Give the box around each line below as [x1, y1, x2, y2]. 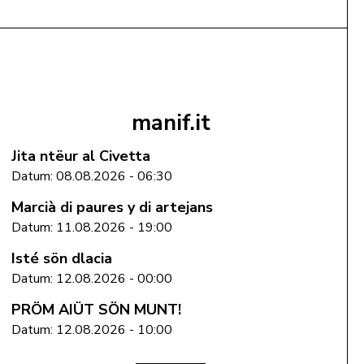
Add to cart [132, 11, 210, 32]
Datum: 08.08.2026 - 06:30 [11, 167, 172, 185]
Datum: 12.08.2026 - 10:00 [11, 320, 172, 339]
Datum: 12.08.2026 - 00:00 [11, 269, 172, 288]
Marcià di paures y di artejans [11, 197, 213, 217]
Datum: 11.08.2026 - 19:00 [11, 218, 172, 236]
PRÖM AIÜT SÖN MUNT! [11, 299, 181, 319]
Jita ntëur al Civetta [11, 145, 150, 166]
